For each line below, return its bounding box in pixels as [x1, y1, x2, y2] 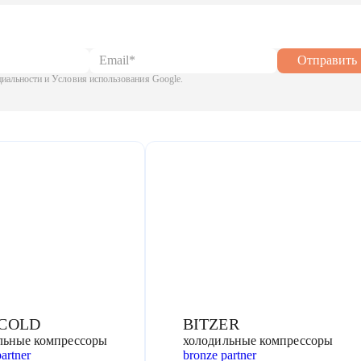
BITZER [183, 315, 239, 333]
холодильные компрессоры [183, 334, 333, 347]
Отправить [297, 53, 358, 67]
